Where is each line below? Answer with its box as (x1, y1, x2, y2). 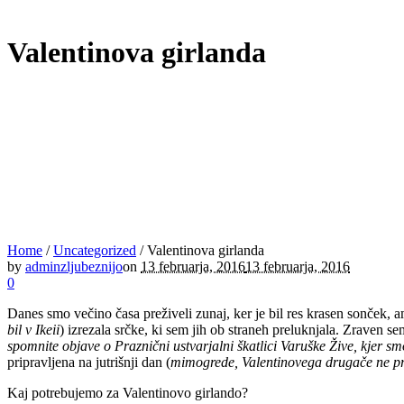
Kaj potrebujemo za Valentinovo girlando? (7, 384, 248, 400)
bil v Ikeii (7, 321, 60, 337)
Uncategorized (53, 242, 136, 258)
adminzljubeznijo (25, 258, 123, 274)
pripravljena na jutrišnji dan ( (7, 353, 170, 370)
